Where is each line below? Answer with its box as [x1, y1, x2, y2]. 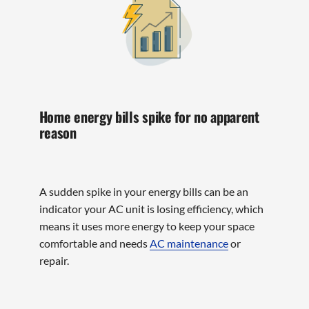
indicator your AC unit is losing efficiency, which [39, 202, 263, 216]
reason [39, 121, 77, 143]
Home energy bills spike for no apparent [39, 106, 259, 127]
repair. [39, 254, 69, 268]
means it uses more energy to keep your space [39, 219, 255, 233]
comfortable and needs [39, 237, 150, 250]
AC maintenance [149, 237, 228, 250]
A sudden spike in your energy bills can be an [39, 185, 248, 199]
